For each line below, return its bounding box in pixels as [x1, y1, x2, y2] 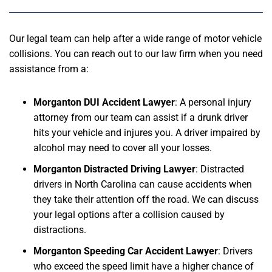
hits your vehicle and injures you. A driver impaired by [33, 127, 260, 139]
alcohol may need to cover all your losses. [33, 142, 212, 154]
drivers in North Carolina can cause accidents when [33, 178, 252, 191]
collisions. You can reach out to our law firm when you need [9, 48, 263, 60]
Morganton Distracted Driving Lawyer [33, 163, 195, 175]
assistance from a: [9, 63, 89, 75]
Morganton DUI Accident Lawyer [33, 97, 175, 109]
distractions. [33, 224, 86, 236]
